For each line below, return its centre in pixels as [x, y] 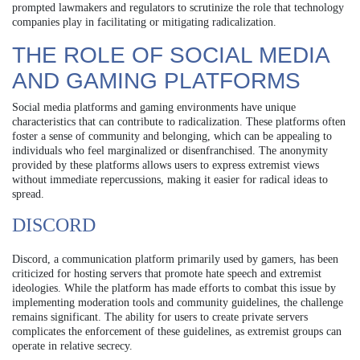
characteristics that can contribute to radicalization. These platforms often [179, 121]
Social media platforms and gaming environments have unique [154, 107]
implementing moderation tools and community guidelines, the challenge [178, 302]
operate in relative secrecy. [72, 346]
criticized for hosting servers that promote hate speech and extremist [167, 273]
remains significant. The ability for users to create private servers [160, 317]
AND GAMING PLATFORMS [156, 80]
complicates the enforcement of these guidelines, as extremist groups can [177, 331]
